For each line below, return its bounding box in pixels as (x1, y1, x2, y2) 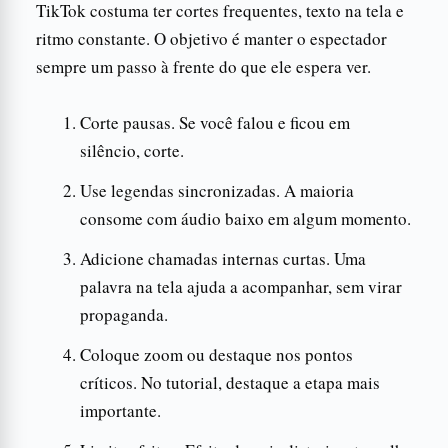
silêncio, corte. (80, 138, 184, 162)
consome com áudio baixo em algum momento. (80, 206, 411, 230)
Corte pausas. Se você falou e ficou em (80, 110, 350, 134)
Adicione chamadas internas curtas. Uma (80, 246, 366, 270)
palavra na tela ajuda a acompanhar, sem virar (80, 274, 402, 298)
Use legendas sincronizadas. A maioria (80, 178, 354, 202)
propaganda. (80, 302, 168, 326)
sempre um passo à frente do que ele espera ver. (36, 54, 371, 78)
